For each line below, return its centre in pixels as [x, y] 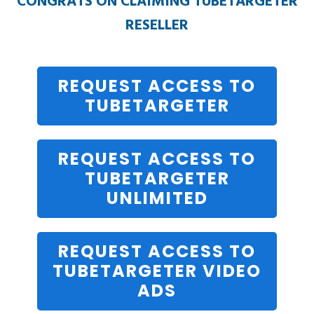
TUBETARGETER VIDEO [157, 271]
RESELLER [157, 26]
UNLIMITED [157, 198]
